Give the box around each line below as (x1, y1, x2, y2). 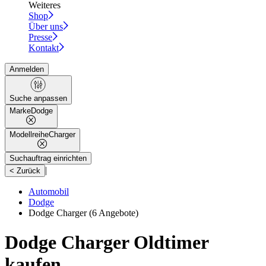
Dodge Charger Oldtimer (5, 231, 208, 253)
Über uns (28, 21, 63, 32)
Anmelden (9, 65, 44, 74)
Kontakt (28, 43, 59, 53)
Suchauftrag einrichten (9, 154, 87, 163)
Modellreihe (9, 130, 49, 140)
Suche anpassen (9, 94, 67, 103)
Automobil (28, 186, 69, 197)
